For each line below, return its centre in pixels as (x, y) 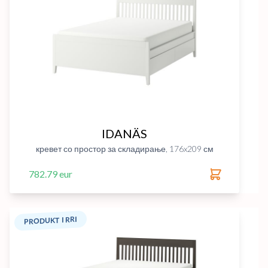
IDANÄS (124, 133)
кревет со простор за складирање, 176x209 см (124, 149)
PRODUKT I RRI (51, 220)
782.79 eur (51, 174)
